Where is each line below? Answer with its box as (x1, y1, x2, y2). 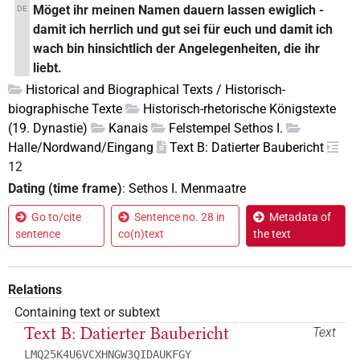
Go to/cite (31, 211, 81, 224)
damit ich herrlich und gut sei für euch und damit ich (33, 21, 333, 37)
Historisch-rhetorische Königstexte (143, 101, 336, 117)
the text (252, 227, 291, 241)
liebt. (33, 59, 63, 76)
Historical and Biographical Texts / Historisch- (26, 82, 285, 98)
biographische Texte (8, 101, 122, 117)
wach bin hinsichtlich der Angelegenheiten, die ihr (33, 40, 321, 56)
